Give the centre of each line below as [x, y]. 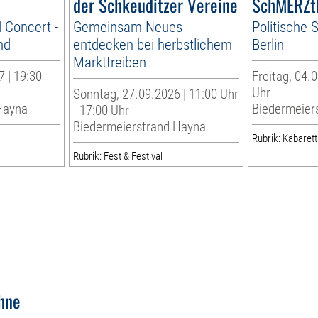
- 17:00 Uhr [102, 110]
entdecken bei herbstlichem [153, 44]
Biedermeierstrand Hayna [140, 126]
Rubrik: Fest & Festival [118, 156]
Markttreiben [110, 62]
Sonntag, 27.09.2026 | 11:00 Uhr [156, 94]
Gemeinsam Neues [128, 26]
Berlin [268, 44]
